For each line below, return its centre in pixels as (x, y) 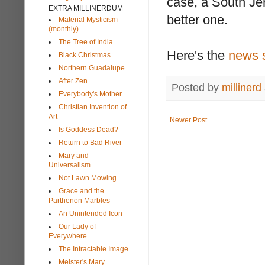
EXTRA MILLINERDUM (86, 8)
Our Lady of (77, 226)
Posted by (197, 87)
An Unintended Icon (91, 213)
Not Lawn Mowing (88, 178)
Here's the (198, 55)
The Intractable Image (93, 249)
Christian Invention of (93, 107)
